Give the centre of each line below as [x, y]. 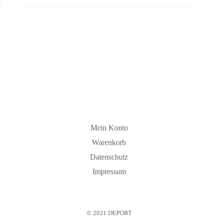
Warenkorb [109, 142]
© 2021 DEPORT [109, 213]
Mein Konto [109, 127]
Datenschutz [109, 157]
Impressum [109, 171]
